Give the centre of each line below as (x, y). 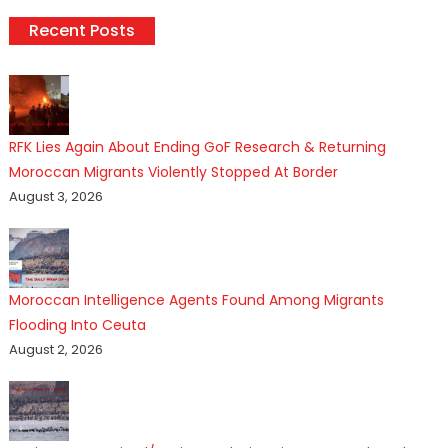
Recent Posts (81, 30)
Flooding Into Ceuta (77, 324)
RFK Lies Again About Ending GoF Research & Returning (197, 146)
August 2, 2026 (55, 349)
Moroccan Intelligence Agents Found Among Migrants (196, 299)
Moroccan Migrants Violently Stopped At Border (173, 171)
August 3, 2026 (55, 196)
